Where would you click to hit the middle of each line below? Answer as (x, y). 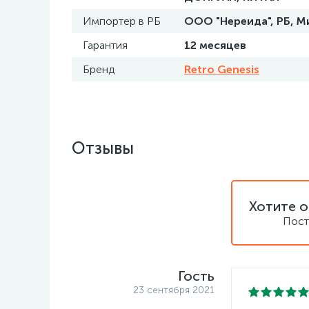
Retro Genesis (222, 69)
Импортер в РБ (122, 21)
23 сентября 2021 (174, 290)
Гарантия (105, 45)
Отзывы (103, 148)
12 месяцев (215, 45)
